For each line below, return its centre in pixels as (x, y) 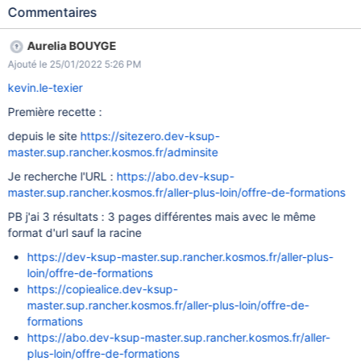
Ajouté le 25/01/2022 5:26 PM (75, 64)
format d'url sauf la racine (75, 232)
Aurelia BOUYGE (72, 46)
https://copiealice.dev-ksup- (102, 289)
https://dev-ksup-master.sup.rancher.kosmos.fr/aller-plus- (180, 257)
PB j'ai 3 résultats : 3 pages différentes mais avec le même (162, 216)
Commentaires (52, 12)
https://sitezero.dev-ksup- (150, 136)
